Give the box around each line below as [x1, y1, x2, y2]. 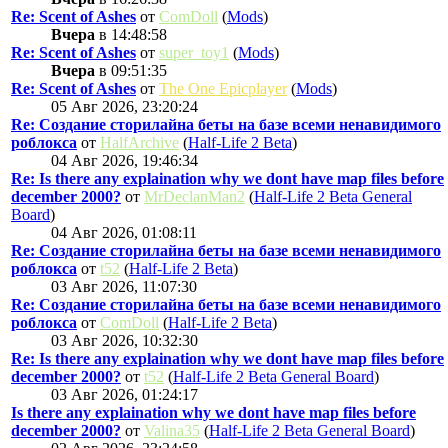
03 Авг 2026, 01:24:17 [51, 385, 198, 403]
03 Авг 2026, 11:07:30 [51, 277, 197, 295]
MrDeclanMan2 [144, 187, 245, 205]
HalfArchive [100, 133, 179, 151]
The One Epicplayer [159, 79, 287, 97]
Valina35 [144, 421, 200, 439]
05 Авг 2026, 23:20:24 [51, 97, 198, 115]
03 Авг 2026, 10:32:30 [51, 331, 198, 349]
